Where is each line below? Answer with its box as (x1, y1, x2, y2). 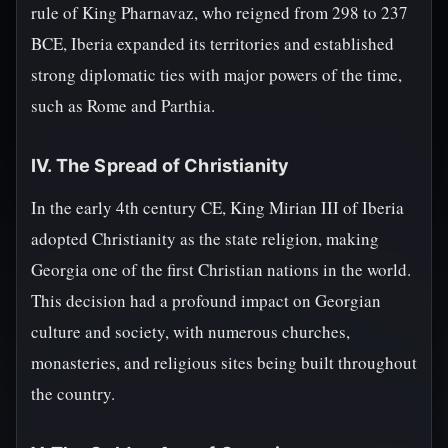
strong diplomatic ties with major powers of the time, (31, 63, 402, 86)
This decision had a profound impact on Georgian (31, 289, 381, 312)
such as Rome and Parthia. (31, 94, 215, 117)
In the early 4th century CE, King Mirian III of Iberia (31, 196, 404, 219)
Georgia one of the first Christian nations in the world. (31, 258, 411, 281)
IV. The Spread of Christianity (31, 155, 290, 176)
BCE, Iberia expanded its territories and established (31, 32, 394, 55)
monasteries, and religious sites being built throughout (31, 351, 417, 374)
